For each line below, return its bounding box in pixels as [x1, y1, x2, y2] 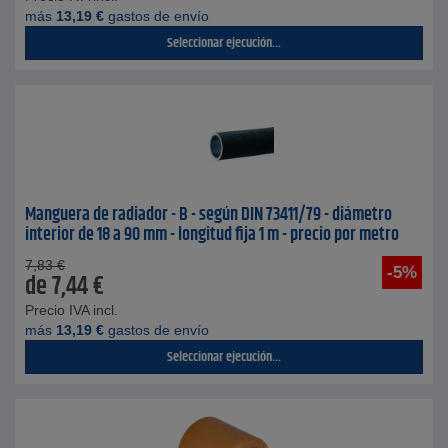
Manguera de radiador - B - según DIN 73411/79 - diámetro [25, 201, 392, 229]
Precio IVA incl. [25, 302, 118, 318]
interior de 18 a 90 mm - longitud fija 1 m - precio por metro [25, 221, 399, 249]
